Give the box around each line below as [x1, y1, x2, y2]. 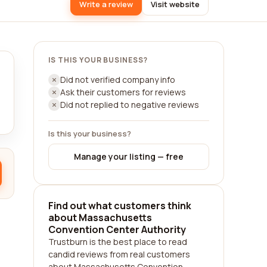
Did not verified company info [60, 74, 175, 85]
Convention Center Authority [48, 223, 186, 236]
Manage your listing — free [74, 151, 184, 162]
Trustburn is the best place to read [48, 236, 187, 247]
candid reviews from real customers [48, 249, 190, 260]
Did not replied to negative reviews [60, 99, 199, 110]
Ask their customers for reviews [60, 86, 186, 98]
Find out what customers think [48, 199, 191, 212]
